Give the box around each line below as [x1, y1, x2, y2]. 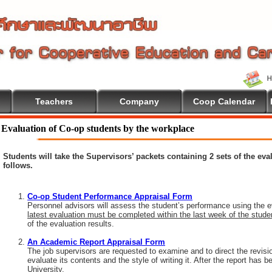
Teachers [35, 97, 73, 106]
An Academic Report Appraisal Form [27, 237, 165, 246]
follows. [3, 161, 33, 170]
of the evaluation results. [27, 219, 114, 228]
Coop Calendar [193, 97, 255, 106]
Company [119, 97, 159, 106]
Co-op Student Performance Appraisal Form [27, 192, 192, 201]
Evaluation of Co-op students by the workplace [1, 123, 194, 134]
